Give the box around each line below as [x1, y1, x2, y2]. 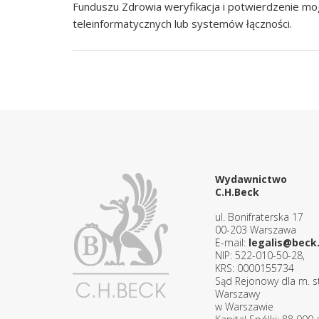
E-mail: [215, 236, 249, 249]
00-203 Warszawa [215, 223, 296, 236]
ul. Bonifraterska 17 [215, 210, 303, 224]
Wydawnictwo [215, 172, 287, 186]
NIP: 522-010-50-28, [215, 249, 305, 262]
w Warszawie [215, 300, 273, 313]
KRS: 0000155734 [215, 261, 294, 275]
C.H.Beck [215, 185, 259, 199]
